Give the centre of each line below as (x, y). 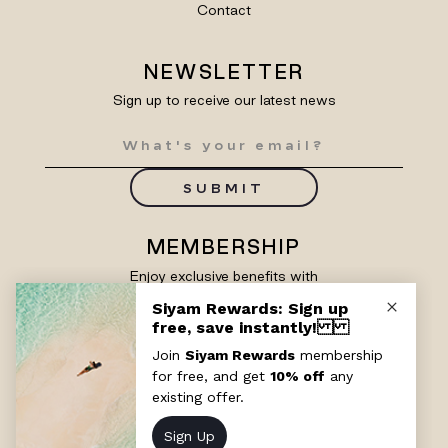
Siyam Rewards (224, 298)
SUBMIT (224, 187)
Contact (224, 10)
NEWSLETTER (224, 72)
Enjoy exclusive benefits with (224, 276)
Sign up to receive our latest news (224, 100)
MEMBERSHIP (224, 247)
